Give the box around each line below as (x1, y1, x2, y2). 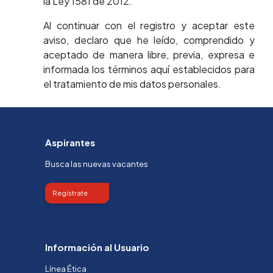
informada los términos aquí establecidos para (43, 63, 255, 76)
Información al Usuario (45, 241, 149, 253)
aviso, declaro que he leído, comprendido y (43, 34, 255, 46)
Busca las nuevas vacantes (45, 159, 148, 169)
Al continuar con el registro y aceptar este (43, 19, 255, 32)
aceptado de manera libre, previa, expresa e (43, 48, 255, 61)
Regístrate (52, 189, 88, 197)
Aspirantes (45, 136, 95, 148)
